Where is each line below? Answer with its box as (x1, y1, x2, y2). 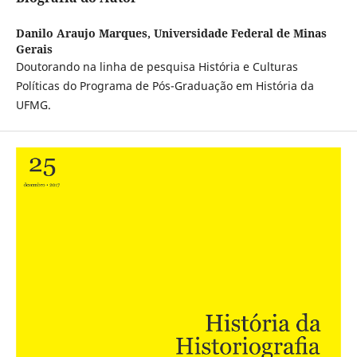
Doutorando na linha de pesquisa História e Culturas (15, 59, 298, 75)
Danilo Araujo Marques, (15, 25, 154, 41)
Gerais (15, 41, 53, 57)
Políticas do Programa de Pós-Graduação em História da (15, 78, 314, 94)
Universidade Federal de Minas (153, 25, 327, 41)
